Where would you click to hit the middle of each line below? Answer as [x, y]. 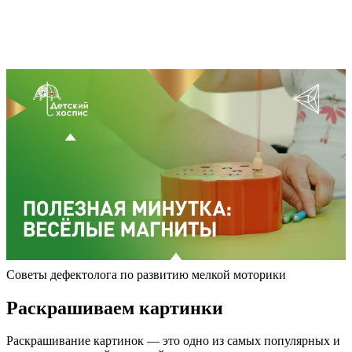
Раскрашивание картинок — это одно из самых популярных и [173, 341]
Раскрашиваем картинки [115, 308]
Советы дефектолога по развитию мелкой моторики [146, 274]
